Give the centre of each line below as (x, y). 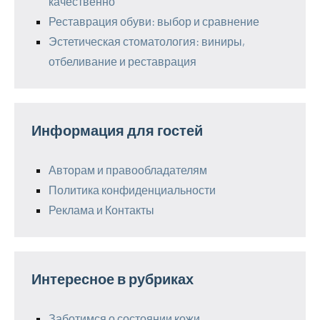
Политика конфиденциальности (132, 189)
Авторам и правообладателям (128, 169)
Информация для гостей (117, 130)
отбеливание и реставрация (122, 61)
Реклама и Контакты (101, 209)
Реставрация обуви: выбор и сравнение (154, 21)
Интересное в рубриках (112, 278)
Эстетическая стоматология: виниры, (147, 41)
